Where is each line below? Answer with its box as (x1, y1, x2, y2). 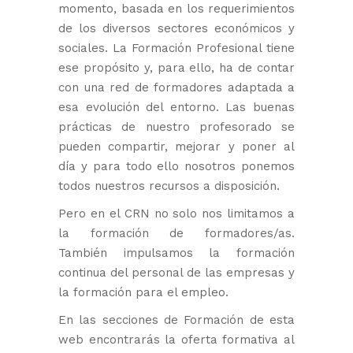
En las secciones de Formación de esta (58, 313, 295, 327)
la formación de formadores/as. (58, 226, 295, 240)
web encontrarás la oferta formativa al (58, 333, 295, 347)
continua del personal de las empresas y (58, 266, 295, 280)
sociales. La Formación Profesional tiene (58, 41, 295, 55)
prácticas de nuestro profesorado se (58, 120, 295, 134)
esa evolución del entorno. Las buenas (58, 100, 295, 114)
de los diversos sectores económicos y (58, 21, 295, 35)
